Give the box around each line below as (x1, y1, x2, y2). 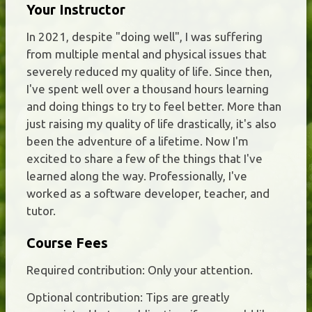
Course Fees (26, 234, 108, 251)
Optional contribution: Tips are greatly (26, 290, 229, 304)
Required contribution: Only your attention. (26, 263, 253, 276)
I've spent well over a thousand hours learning (26, 81, 269, 95)
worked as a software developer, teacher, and (26, 186, 270, 200)
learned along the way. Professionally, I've (26, 169, 247, 182)
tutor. (26, 203, 56, 217)
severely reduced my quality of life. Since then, (26, 64, 272, 78)
